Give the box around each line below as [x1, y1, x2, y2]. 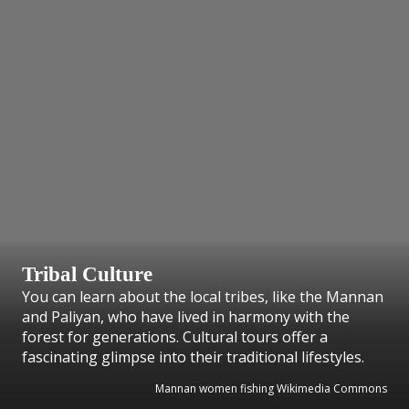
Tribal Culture [22, 261, 152, 286]
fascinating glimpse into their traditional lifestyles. [22, 346, 364, 367]
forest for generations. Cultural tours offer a [22, 326, 328, 347]
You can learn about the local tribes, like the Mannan [22, 286, 383, 307]
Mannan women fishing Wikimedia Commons [155, 380, 387, 396]
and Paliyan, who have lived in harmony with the [22, 306, 350, 327]
